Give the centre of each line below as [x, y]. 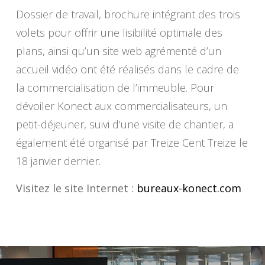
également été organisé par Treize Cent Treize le [132, 142]
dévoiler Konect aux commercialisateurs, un [121, 106]
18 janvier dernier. [58, 161]
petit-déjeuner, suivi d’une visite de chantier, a [125, 124]
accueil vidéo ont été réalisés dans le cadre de [127, 69]
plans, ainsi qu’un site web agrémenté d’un [118, 51]
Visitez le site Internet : [76, 188]
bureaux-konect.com [189, 188]
